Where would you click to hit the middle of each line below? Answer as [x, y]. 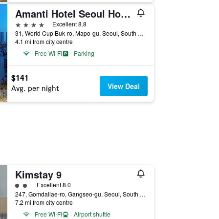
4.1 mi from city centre [44, 41]
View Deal [124, 86]
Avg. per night [35, 88]
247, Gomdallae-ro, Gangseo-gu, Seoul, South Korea [142, 194]
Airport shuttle [92, 214]
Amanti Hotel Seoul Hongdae [125, 13]
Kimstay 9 [38, 174]
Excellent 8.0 [54, 185]
